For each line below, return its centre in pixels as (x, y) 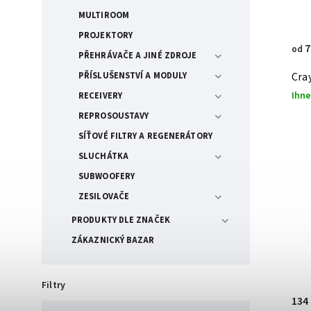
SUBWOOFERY (107, 176)
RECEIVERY (100, 95)
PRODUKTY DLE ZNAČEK (121, 220)
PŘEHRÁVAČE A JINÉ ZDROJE (138, 55)
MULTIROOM (104, 15)
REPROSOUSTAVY (114, 116)
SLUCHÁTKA (103, 156)
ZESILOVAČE (104, 196)
